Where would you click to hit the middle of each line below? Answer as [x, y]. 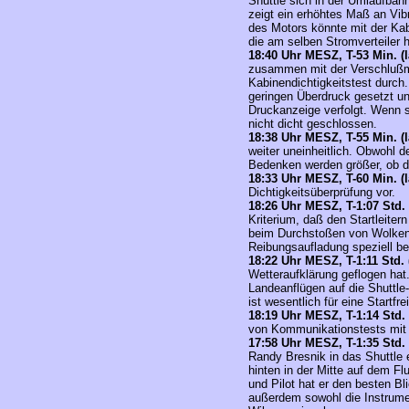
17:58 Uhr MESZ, [297, 343]
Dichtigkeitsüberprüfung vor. [322, 192]
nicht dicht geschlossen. [313, 124]
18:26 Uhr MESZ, [297, 206]
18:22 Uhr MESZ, [297, 261]
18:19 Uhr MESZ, [297, 315]
